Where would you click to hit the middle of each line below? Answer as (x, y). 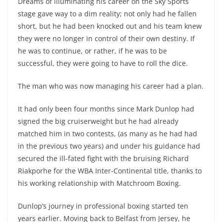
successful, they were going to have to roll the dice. (103, 63)
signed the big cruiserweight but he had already (98, 121)
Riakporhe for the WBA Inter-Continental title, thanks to (110, 171)
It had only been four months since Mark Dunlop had (106, 109)
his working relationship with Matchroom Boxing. (99, 183)
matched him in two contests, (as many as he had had (108, 134)
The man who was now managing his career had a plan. (111, 86)
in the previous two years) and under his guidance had (109, 146)
